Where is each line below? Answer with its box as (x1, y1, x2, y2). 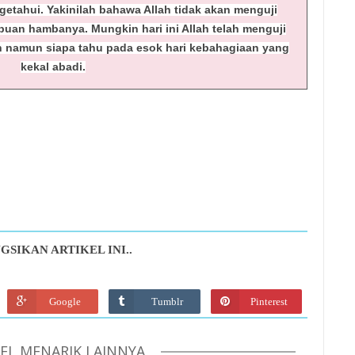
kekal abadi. (20, 60, 86, 74)
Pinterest (250, 295, 288, 307)
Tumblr (151, 295, 183, 307)
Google (48, 295, 81, 307)
